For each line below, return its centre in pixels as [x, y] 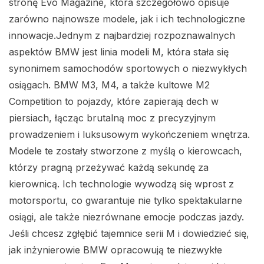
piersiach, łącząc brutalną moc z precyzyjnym [112, 118]
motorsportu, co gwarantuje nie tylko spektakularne [126, 200]
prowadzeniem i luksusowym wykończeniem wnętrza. [129, 134]
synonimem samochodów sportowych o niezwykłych [128, 68]
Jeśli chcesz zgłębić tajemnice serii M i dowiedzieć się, [129, 233]
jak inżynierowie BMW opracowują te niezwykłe [115, 250]
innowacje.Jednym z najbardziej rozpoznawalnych [122, 35]
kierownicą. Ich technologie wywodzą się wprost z [121, 184]
